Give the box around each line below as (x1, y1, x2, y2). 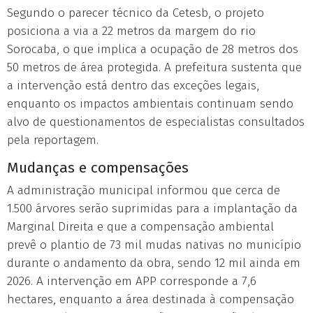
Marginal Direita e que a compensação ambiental (7, 219, 274, 234)
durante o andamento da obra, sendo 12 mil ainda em (7, 256, 300, 270)
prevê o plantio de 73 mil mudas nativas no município (7, 238, 301, 252)
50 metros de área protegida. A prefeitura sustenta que (7, 60, 302, 75)
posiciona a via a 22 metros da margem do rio (7, 24, 256, 38)
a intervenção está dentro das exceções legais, (7, 78, 259, 93)
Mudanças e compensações (7, 159, 189, 177)
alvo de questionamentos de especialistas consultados (7, 115, 305, 129)
